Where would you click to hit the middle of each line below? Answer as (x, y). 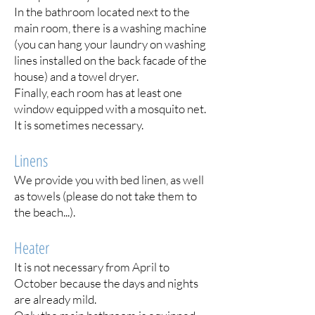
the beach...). (45, 212)
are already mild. (55, 299)
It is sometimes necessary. (79, 125)
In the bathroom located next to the (102, 12)
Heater (32, 247)
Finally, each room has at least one (98, 92)
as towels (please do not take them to (105, 196)
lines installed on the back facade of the (110, 60)
